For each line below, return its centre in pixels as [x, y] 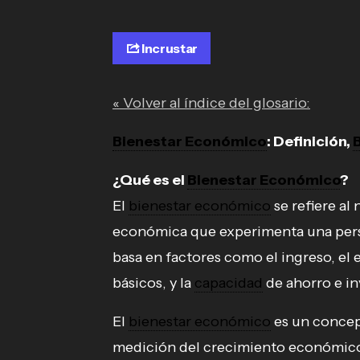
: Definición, [310, 142]
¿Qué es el [150, 180]
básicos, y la [153, 283]
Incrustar [170, 48]
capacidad [229, 283]
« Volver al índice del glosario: [211, 103]
